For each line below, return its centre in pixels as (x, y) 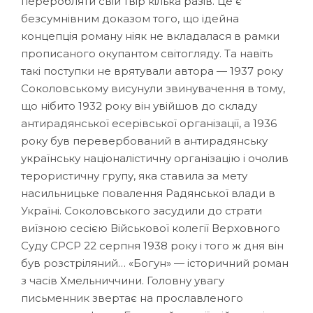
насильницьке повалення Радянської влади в (148, 193)
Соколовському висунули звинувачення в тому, (153, 88)
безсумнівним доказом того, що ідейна (130, 18)
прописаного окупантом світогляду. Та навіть (147, 53)
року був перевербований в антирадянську (144, 140)
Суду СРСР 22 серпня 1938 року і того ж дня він (152, 245)
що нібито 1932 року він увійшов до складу (139, 105)
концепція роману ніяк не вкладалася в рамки (150, 36)
